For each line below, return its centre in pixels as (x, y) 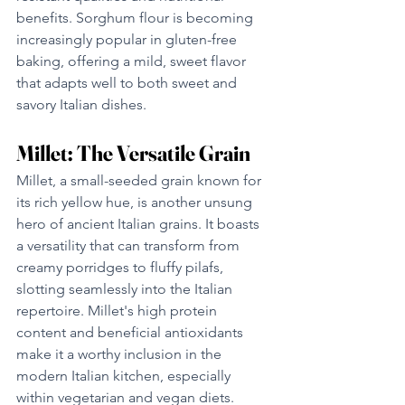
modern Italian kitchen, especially (125, 375)
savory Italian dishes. (81, 104)
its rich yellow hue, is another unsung (136, 202)
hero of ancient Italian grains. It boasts (140, 223)
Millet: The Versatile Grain (133, 153)
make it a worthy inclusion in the (121, 353)
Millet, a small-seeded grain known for (141, 180)
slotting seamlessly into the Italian (126, 288)
